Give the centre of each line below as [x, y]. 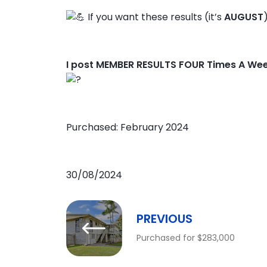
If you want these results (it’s [154, 17]
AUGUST [243, 17]
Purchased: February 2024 [127, 127]
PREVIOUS [164, 219]
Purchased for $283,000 [185, 238]
